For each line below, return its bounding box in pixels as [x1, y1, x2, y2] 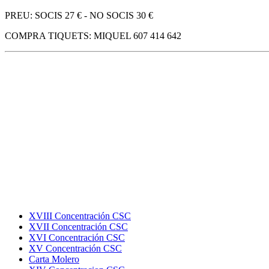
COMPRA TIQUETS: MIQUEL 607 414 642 [5, 31, 181, 41]
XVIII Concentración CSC [29, 211, 131, 222]
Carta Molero [29, 254, 79, 265]
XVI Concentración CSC [29, 232, 125, 243]
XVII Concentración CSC [29, 222, 128, 232]
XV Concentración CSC [29, 243, 122, 254]
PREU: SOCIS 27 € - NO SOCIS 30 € [5, 10, 153, 21]
